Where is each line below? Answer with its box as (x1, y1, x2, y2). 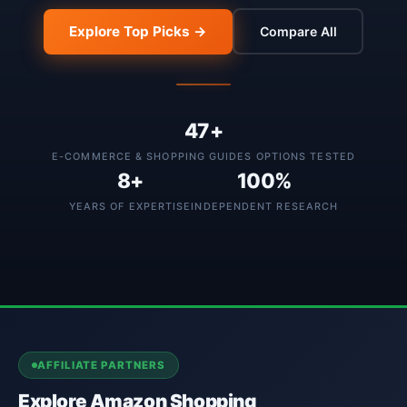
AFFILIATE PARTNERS (37, 359, 165, 372)
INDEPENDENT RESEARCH (191, 200, 339, 213)
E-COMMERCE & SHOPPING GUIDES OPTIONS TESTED (52, 150, 355, 163)
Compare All (259, 23, 337, 39)
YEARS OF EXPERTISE (68, 200, 192, 213)
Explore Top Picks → (69, 22, 207, 40)
